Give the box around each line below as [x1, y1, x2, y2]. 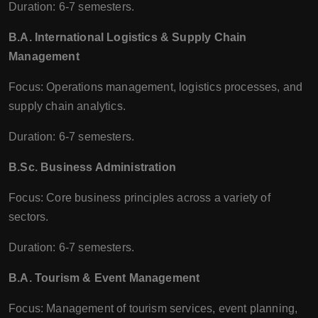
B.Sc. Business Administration [9, 160, 176, 173]
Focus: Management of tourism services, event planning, [9, 302, 298, 314]
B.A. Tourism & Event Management [9, 271, 200, 284]
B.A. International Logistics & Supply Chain [9, 31, 247, 43]
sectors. [9, 210, 49, 223]
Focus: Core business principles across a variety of [9, 191, 270, 204]
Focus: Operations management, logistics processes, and [9, 80, 303, 93]
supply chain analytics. [9, 99, 126, 112]
